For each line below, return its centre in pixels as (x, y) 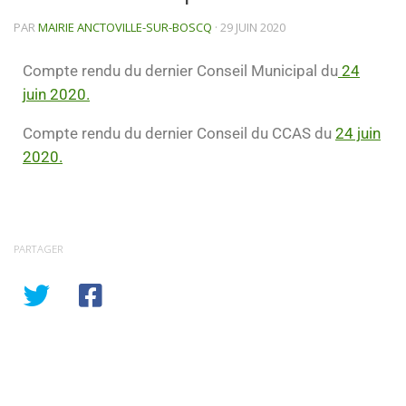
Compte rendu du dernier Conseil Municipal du (180, 71)
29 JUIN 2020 (253, 27)
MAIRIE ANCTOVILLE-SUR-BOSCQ (125, 27)
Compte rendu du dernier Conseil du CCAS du (179, 133)
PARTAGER (39, 249)
